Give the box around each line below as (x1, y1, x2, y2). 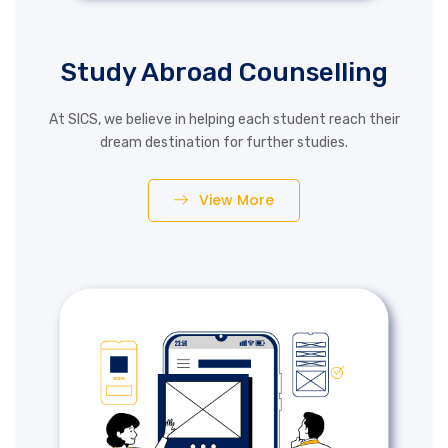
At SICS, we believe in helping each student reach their (48, 111, 400, 129)
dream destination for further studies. (100, 134, 348, 152)
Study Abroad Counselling (60, 57, 388, 89)
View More (199, 190, 274, 211)
